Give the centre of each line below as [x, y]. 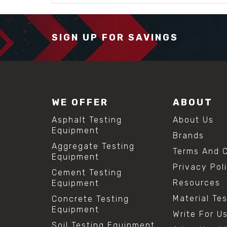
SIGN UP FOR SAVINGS [115, 37]
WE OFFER [80, 102]
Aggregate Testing [93, 146]
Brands [189, 135]
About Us [194, 120]
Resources [197, 182]
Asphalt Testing [87, 120]
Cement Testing [87, 172]
